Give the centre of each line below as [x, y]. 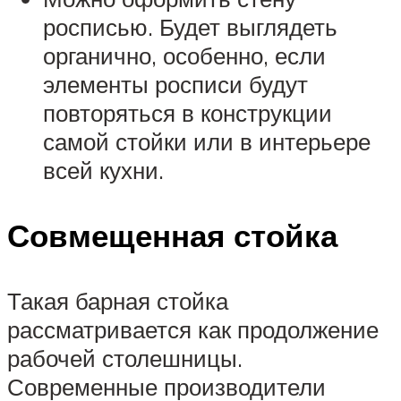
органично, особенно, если [184, 55]
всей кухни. [103, 170]
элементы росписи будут [175, 84]
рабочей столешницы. [125, 358]
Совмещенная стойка [172, 236]
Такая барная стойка [118, 301]
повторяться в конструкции [188, 112]
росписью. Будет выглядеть [190, 26]
